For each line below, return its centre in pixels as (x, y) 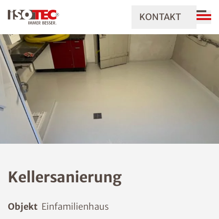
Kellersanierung (65, 177)
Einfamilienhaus (75, 207)
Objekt (23, 207)
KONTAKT (160, 17)
